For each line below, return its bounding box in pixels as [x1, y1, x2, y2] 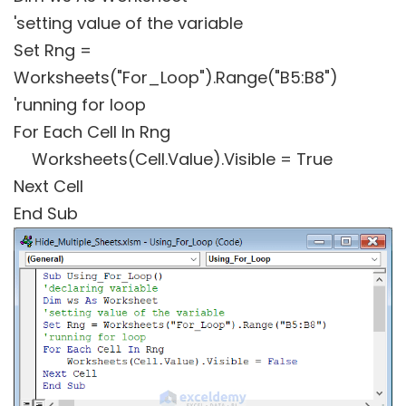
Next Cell [14, 175, 83, 198]
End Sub [14, 202, 78, 226]
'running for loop [14, 93, 146, 117]
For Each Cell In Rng [14, 121, 170, 144]
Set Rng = [14, 39, 92, 63]
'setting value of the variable [14, 12, 243, 35]
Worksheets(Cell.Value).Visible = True [14, 148, 333, 171]
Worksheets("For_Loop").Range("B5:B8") [14, 66, 338, 90]
